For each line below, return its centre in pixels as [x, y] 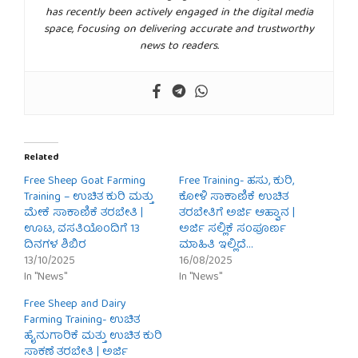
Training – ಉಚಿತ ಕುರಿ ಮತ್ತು [89, 197]
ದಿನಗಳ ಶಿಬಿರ [55, 245]
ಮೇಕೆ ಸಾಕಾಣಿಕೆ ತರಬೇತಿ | [84, 213]
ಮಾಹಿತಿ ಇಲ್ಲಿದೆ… [216, 245]
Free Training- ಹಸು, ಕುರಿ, [237, 181]
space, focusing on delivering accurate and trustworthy [179, 29]
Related [41, 157]
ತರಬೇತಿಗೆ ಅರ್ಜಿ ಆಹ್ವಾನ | [237, 213]
